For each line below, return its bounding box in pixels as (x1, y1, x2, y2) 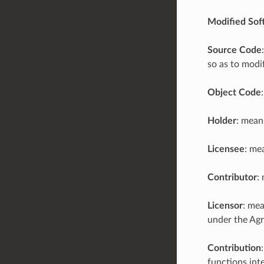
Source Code (207, 45, 262, 55)
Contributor (207, 172, 257, 182)
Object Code (207, 87, 261, 97)
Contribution (207, 243, 261, 253)
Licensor (207, 200, 243, 210)
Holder (207, 115, 236, 126)
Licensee (207, 144, 245, 154)
